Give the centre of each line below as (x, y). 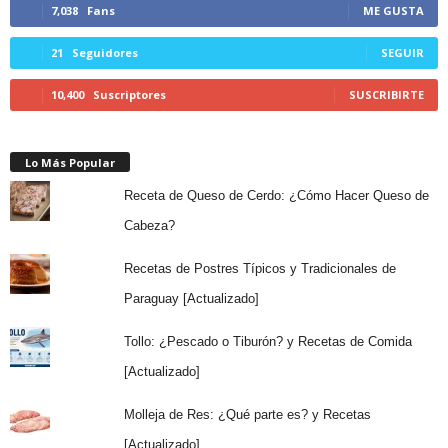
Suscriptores (129, 94)
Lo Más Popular (70, 162)
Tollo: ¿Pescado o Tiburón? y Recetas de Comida (267, 341)
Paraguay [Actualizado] (191, 298)
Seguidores (105, 52)
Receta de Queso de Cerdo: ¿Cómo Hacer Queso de (276, 195)
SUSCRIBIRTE (386, 94)
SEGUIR (402, 52)
